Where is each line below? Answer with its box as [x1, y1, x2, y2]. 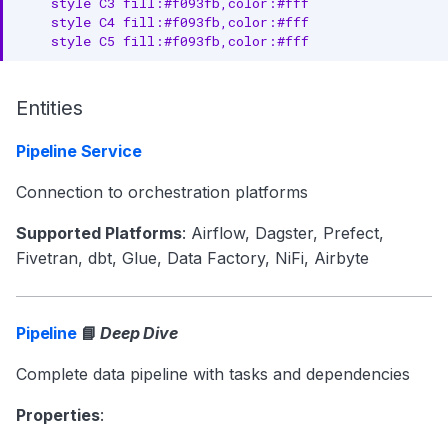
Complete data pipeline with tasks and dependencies [16, 364, 410, 384]
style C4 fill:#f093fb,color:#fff [19, 12, 309, 31]
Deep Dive [100, 323, 178, 343]
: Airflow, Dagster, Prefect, [182, 223, 384, 243]
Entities [16, 96, 83, 120]
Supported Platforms [16, 223, 182, 243]
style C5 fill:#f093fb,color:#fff [19, 31, 309, 50]
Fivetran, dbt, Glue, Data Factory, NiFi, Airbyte [16, 248, 369, 268]
